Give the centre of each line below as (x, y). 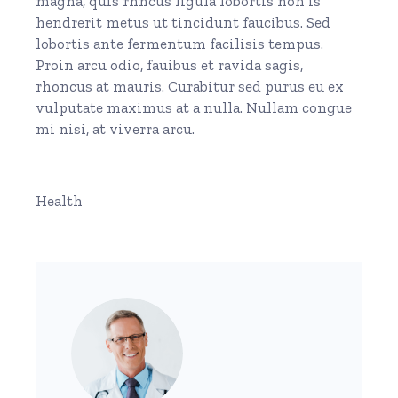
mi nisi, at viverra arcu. (115, 128)
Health (60, 200)
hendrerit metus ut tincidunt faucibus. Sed (183, 22)
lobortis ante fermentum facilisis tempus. (180, 43)
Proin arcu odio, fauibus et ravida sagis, (170, 64)
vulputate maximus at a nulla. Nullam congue (194, 107)
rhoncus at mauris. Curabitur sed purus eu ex (190, 86)
